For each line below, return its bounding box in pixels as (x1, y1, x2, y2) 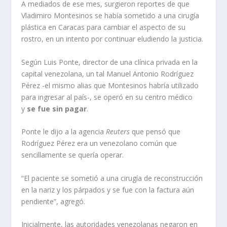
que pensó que (130, 127, 181, 137)
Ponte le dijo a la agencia (21, 127, 106, 137)
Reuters (106, 127, 130, 137)
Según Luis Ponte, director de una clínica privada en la (21, 57, 198, 67)
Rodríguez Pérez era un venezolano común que (21, 138, 177, 148)
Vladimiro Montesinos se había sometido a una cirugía (21, 11, 200, 21)
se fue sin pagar (27, 103, 87, 113)
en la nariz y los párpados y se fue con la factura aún (21, 184, 195, 195)
